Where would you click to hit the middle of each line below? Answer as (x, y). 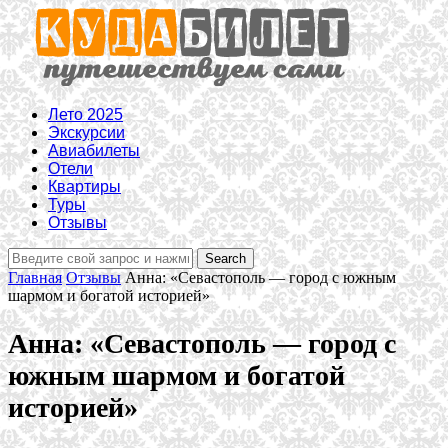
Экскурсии (86, 132)
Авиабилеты (94, 150)
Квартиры (84, 186)
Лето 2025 (85, 114)
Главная (35, 277)
